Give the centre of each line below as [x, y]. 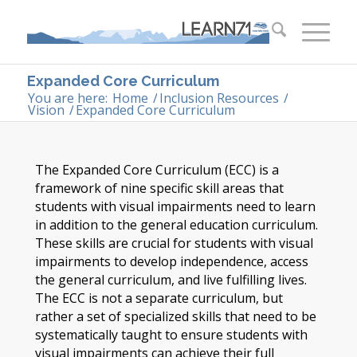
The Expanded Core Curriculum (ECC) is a [157, 169]
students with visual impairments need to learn [175, 206]
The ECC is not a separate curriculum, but [159, 298]
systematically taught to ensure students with [171, 334]
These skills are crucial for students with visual [174, 243]
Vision [46, 110]
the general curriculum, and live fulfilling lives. [171, 279]
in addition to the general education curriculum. [176, 224]
